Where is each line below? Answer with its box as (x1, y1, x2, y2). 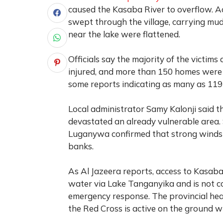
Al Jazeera (81, 165, 121, 176)
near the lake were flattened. (68, 28, 180, 39)
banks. (68, 140, 94, 151)
